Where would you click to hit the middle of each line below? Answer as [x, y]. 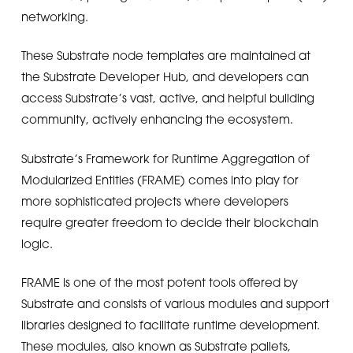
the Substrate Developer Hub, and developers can [165, 76]
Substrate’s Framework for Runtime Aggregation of [165, 158]
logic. [37, 243]
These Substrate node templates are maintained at [165, 55]
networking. [54, 16]
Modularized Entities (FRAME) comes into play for [160, 179]
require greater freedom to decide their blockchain [169, 222]
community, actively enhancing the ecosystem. [157, 119]
